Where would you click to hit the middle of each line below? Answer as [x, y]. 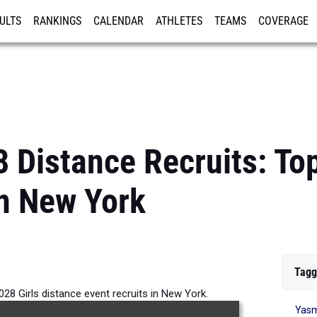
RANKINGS [57, 21]
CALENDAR [119, 21]
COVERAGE [283, 21]
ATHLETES [179, 21]
